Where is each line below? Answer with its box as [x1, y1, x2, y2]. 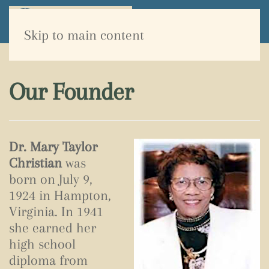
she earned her [9, 220, 96, 235]
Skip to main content [24, 27, 144, 43]
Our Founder [9, 78, 133, 106]
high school [9, 236, 76, 252]
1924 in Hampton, [9, 187, 111, 203]
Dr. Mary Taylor [9, 139, 97, 154]
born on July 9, [9, 171, 92, 187]
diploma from [9, 252, 88, 268]
